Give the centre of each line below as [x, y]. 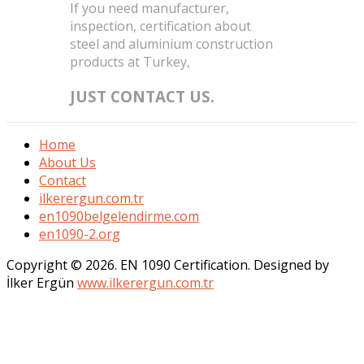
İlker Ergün [42, 282]
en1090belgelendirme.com [119, 216]
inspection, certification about [160, 26]
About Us [67, 162]
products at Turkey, [130, 62]
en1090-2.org [80, 234]
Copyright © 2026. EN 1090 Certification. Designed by [168, 264]
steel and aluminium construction [171, 44]
